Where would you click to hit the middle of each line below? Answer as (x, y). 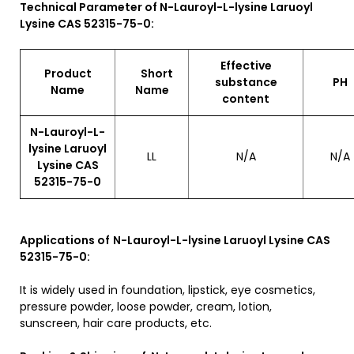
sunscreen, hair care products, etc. (116, 323)
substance (246, 82)
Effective (246, 66)
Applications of (65, 240)
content (246, 99)
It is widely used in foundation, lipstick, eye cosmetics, (168, 290)
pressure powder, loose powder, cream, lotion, (146, 307)
